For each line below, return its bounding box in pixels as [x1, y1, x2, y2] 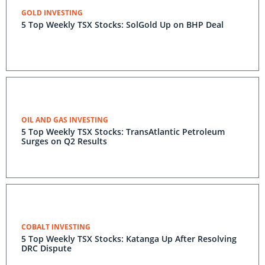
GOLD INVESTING [21, 8, 83, 18]
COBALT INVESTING [21, 222, 91, 232]
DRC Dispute [21, 243, 72, 254]
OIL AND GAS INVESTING [21, 115, 108, 125]
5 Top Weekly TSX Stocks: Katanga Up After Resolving [21, 233, 237, 244]
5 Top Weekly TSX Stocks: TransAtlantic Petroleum [21, 126, 225, 137]
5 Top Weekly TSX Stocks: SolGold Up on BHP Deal [21, 19, 224, 30]
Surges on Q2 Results [21, 135, 107, 147]
